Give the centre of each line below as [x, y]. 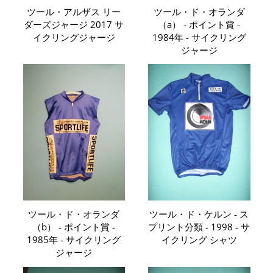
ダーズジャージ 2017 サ [74, 24]
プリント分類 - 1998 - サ [199, 227]
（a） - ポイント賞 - [199, 24]
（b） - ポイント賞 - [74, 227]
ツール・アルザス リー [74, 11]
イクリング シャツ [199, 240]
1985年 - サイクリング [74, 240]
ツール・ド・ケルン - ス [199, 214]
